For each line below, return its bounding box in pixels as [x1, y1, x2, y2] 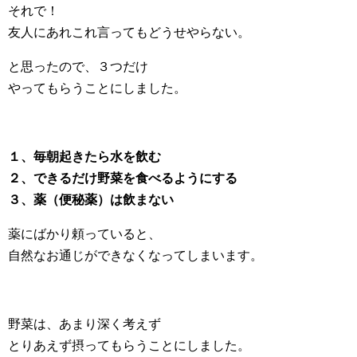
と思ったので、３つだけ [8, 60, 148, 73]
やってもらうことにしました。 [8, 81, 186, 95]
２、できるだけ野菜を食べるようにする [8, 171, 237, 185]
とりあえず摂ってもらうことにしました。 [8, 339, 250, 352]
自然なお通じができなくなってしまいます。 [8, 249, 263, 262]
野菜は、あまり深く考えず [8, 317, 161, 331]
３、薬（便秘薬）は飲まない [8, 193, 174, 206]
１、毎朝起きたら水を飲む [8, 150, 161, 163]
